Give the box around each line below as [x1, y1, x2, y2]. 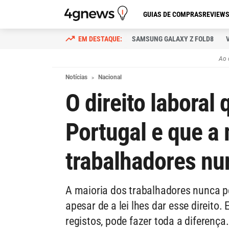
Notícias [65, 74, 87, 81]
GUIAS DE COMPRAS [143, 10, 202, 18]
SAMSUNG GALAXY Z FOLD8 [132, 35, 214, 43]
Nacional [98, 74, 122, 81]
